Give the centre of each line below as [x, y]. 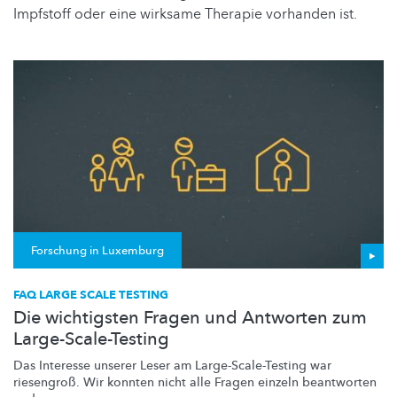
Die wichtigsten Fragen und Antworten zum [190, 318]
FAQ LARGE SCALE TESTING [91, 296]
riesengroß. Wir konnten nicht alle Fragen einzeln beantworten [195, 383]
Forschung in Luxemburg [97, 251]
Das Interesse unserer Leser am [104, 366]
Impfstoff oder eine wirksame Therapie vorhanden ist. [185, 15]
